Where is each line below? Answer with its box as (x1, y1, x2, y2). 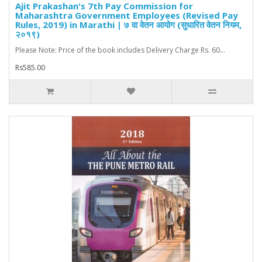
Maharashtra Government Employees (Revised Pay (15, 9, 238, 22)
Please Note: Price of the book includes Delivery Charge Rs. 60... (15, 45, 225, 56)
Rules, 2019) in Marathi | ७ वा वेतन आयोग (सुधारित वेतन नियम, (15, 19, 242, 31)
